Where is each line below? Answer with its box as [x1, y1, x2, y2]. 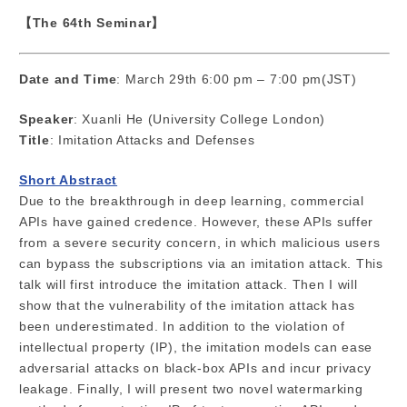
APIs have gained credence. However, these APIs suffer [19, 215, 374, 230]
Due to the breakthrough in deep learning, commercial [19, 194, 364, 209]
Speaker [19, 113, 74, 127]
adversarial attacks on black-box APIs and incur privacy [19, 362, 372, 376]
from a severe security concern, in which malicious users [19, 236, 381, 251]
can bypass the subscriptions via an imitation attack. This [19, 257, 383, 272]
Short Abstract [19, 174, 118, 188]
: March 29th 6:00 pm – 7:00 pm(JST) [116, 73, 357, 87]
